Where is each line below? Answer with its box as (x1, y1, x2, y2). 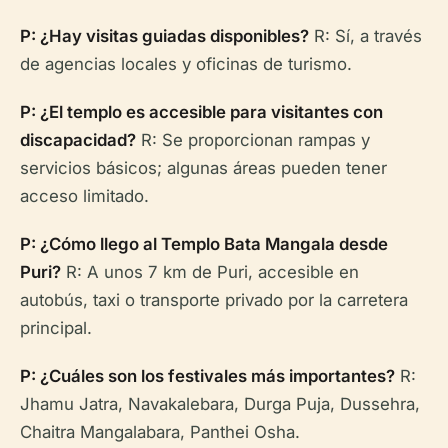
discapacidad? (20, 130, 136, 150)
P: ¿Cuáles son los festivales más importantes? (20, 366, 395, 386)
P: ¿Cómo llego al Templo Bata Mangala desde (20, 234, 388, 254)
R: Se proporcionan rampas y (136, 130, 370, 150)
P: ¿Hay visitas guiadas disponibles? (20, 26, 309, 46)
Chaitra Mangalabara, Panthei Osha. (20, 422, 300, 442)
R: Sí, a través (309, 26, 422, 46)
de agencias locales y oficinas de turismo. (20, 54, 352, 74)
